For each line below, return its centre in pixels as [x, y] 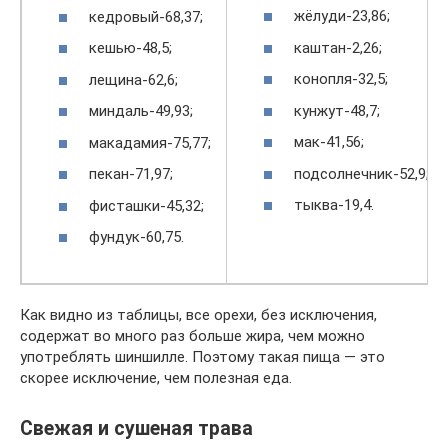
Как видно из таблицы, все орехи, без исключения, [198, 314]
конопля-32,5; [341, 79]
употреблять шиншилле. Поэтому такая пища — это [202, 356]
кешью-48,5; [130, 48]
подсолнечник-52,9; [361, 173]
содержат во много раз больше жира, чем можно [192, 335]
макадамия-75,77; [150, 142]
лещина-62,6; [133, 79]
